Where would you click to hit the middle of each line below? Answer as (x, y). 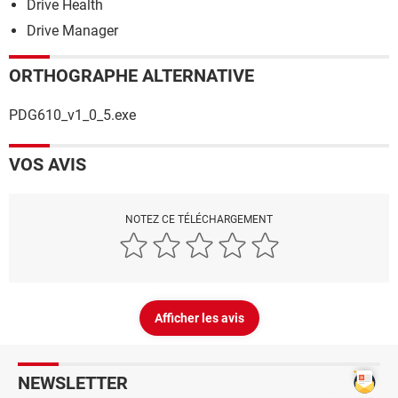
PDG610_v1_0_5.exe (72, 115)
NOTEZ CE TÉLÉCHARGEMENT (199, 219)
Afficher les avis (199, 318)
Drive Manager (72, 30)
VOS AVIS (48, 164)
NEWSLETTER (73, 382)
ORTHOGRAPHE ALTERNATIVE (131, 75)
